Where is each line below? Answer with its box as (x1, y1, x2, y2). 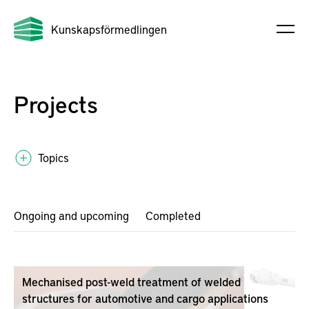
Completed (146, 207, 201, 223)
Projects (14, 88, 98, 119)
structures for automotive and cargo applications (22, 290, 268, 306)
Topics (38, 149, 69, 166)
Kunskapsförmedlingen (51, 21, 167, 37)
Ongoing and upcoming (14, 207, 129, 223)
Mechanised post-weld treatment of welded (22, 273, 241, 290)
